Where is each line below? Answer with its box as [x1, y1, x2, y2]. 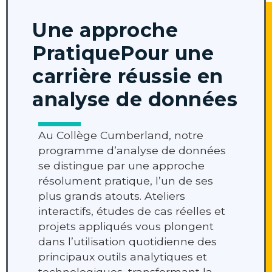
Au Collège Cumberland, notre [38, 129, 203, 142]
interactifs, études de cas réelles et [38, 205, 225, 218]
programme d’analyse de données [38, 144, 226, 157]
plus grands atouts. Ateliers [38, 189, 185, 203]
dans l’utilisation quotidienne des [38, 235, 217, 248]
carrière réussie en [32, 64, 223, 89]
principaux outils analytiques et [38, 250, 207, 263]
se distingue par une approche [38, 159, 205, 172]
